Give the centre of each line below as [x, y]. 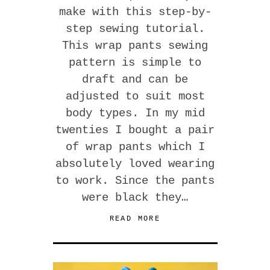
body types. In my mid [135, 113]
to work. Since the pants [135, 181]
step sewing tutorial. [135, 29]
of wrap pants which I [135, 147]
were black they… [135, 197]
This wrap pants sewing [135, 46]
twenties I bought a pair [135, 130]
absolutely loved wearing [135, 164]
